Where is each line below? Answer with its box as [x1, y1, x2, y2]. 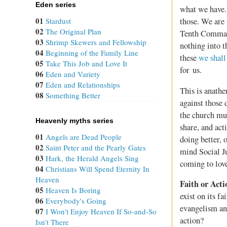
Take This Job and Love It [46, 58, 127, 69]
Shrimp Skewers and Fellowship [46, 37, 146, 48]
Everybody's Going [46, 196, 106, 206]
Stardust [46, 16, 71, 26]
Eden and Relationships [46, 80, 120, 90]
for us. [180, 64, 202, 76]
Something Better [46, 90, 100, 101]
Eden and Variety [46, 69, 100, 80]
